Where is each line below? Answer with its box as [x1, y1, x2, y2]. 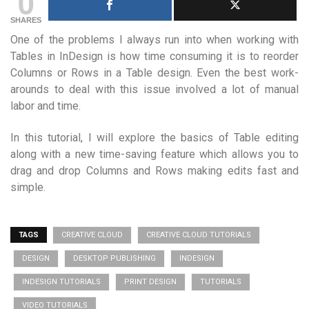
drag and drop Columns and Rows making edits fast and [10, 164, 299, 178]
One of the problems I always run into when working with [10, 33, 299, 47]
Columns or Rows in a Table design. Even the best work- [10, 66, 299, 80]
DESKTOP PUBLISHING [73, 254, 156, 263]
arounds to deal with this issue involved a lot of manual [10, 83, 299, 97]
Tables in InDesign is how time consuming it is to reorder [10, 50, 299, 63]
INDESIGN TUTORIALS [22, 277, 101, 287]
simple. [10, 181, 46, 195]
